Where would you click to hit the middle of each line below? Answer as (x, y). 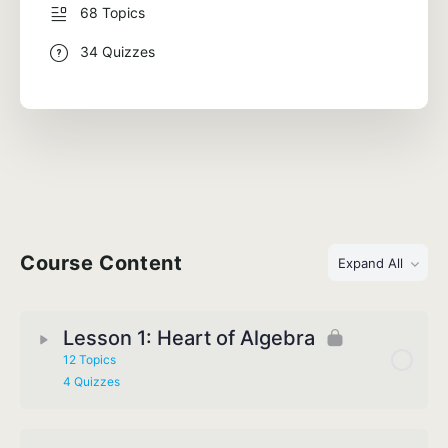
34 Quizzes (117, 52)
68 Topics (112, 13)
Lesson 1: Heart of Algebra (189, 338)
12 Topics (89, 360)
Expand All (370, 262)
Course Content (101, 262)
